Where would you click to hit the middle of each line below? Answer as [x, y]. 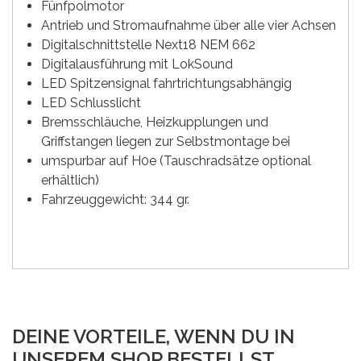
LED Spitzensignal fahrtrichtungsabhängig [166, 84]
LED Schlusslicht [91, 103]
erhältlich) [70, 180]
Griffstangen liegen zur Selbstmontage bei [166, 142]
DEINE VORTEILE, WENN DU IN [154, 337]
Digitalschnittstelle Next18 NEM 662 [148, 45]
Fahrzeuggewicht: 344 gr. [115, 200]
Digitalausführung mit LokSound [137, 64]
